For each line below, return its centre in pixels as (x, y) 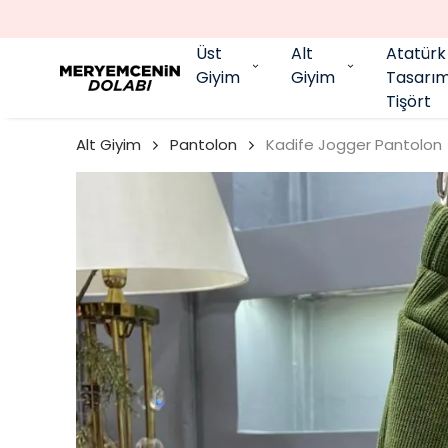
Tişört (408, 101)
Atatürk (416, 53)
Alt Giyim (108, 144)
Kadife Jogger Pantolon (354, 144)
